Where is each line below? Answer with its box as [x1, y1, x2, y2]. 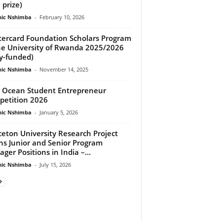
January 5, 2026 [39, 108, 78, 116]
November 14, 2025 [39, 65, 88, 73]
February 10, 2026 [39, 13, 84, 21]
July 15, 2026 [39, 160, 71, 168]
